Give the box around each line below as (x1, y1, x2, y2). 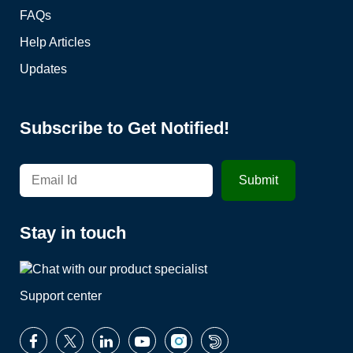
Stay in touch (20, 222, 126, 243)
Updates (20, 61, 67, 76)
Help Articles (20, 35, 91, 49)
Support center (20, 289, 102, 303)
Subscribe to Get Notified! (20, 117, 229, 138)
